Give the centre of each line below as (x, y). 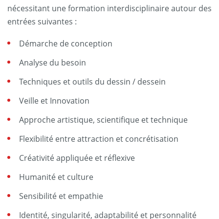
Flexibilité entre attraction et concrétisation (99, 139)
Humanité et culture (56, 177)
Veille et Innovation (54, 101)
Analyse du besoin (53, 63)
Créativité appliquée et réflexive (77, 158)
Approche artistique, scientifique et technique (103, 120)
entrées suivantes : (42, 22)
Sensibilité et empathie (61, 196)
